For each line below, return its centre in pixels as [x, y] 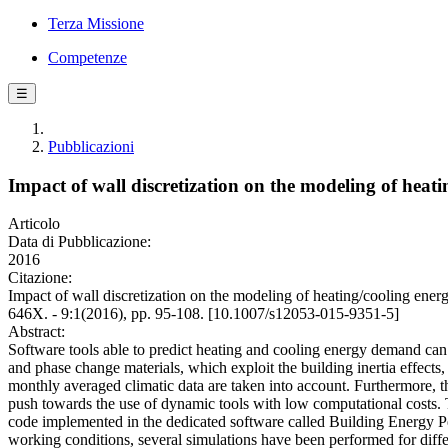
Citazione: [40, 278]
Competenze [87, 57]
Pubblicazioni [91, 146]
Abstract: [36, 332]
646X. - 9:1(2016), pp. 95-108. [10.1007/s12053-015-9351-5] [203, 314]
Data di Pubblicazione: [79, 242]
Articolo [34, 224]
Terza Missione [96, 23]
